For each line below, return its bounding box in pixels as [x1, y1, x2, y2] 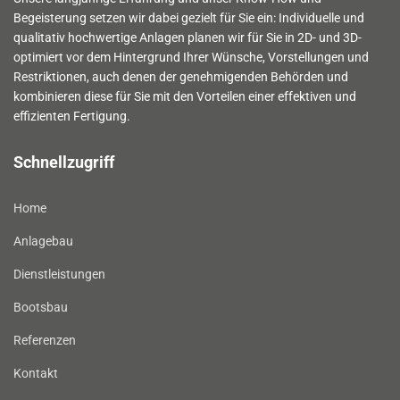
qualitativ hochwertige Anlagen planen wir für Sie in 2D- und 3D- [13, 29, 362, 45]
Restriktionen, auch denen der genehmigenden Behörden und [13, 69, 348, 84]
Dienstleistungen [13, 266, 105, 281]
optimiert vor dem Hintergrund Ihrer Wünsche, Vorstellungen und [13, 49, 369, 64]
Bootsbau [13, 299, 68, 314]
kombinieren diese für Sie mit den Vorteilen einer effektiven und [13, 88, 356, 104]
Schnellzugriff [13, 152, 114, 171]
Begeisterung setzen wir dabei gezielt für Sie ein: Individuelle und [13, 10, 364, 25]
